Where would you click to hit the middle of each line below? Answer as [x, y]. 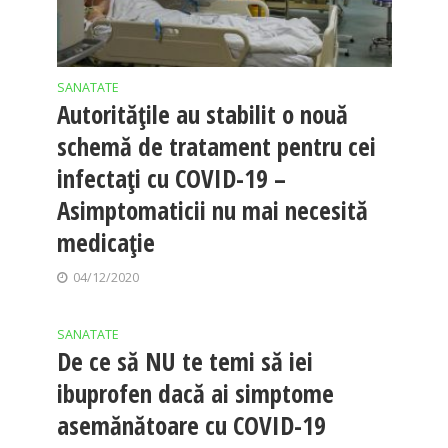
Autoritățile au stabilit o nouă [202, 114]
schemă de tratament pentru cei [216, 146]
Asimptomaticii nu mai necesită [212, 210]
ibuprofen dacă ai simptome [195, 393]
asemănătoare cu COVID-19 [191, 425]
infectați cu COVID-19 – [171, 178]
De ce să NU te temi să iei [184, 361]
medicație [105, 242]
